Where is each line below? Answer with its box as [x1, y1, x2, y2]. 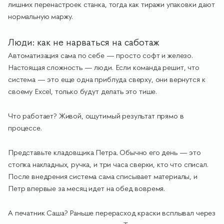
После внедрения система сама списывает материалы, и [8, 171, 197, 181]
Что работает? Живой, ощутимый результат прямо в [8, 111, 184, 121]
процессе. [8, 123, 42, 133]
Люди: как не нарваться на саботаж [8, 36, 159, 48]
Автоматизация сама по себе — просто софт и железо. [8, 50, 193, 60]
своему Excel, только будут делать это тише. [8, 86, 157, 96]
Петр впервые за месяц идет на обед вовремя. [8, 183, 165, 193]
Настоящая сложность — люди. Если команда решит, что [8, 62, 199, 72]
